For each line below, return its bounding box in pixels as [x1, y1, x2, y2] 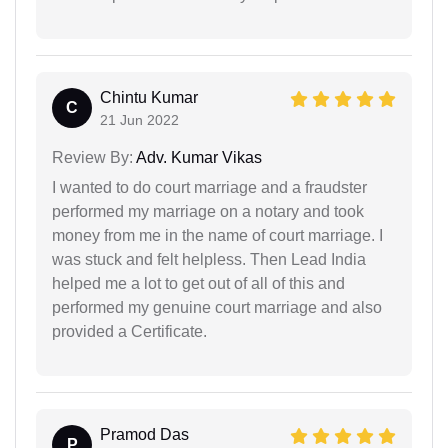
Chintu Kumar [100, 88, 198, 106]
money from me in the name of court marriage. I [52, 226, 383, 244]
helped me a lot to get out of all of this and [52, 274, 345, 292]
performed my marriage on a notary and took [52, 202, 364, 220]
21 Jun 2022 [100, 111, 179, 128]
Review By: [52, 148, 133, 166]
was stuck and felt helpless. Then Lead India [52, 250, 366, 268]
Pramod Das [100, 425, 189, 443]
